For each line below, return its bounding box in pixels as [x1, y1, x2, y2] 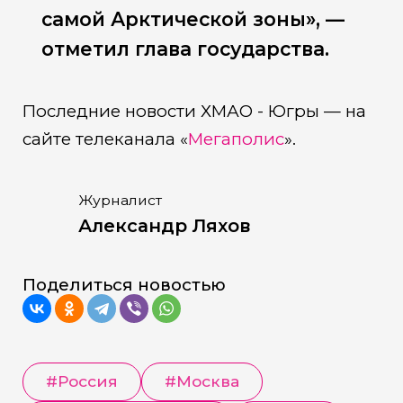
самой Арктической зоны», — [41, 8, 345, 31]
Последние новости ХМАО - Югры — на [22, 101, 366, 122]
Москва [176, 371, 240, 390]
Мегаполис [187, 129, 284, 150]
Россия [57, 371, 118, 390]
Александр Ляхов [78, 215, 252, 237]
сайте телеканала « [22, 129, 188, 150]
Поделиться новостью [22, 274, 226, 296]
